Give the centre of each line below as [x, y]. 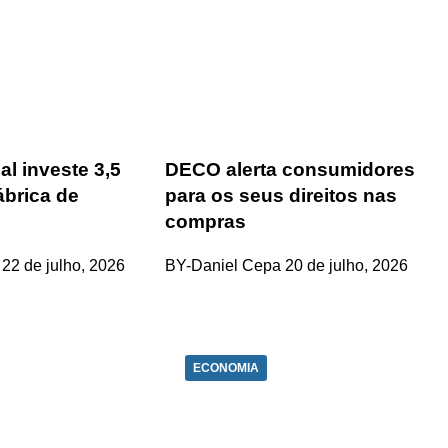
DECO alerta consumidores [290, 169]
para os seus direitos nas [281, 195]
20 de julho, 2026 [347, 266]
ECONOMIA [226, 368]
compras [206, 221]
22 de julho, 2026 [64, 266]
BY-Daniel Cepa [223, 266]
